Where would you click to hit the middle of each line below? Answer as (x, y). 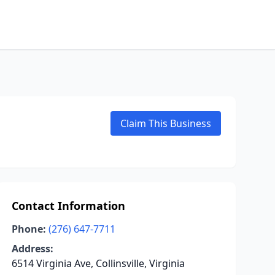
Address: (32, 249)
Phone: (29, 229)
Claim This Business (166, 123)
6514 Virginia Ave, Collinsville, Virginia (98, 263)
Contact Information (68, 206)
